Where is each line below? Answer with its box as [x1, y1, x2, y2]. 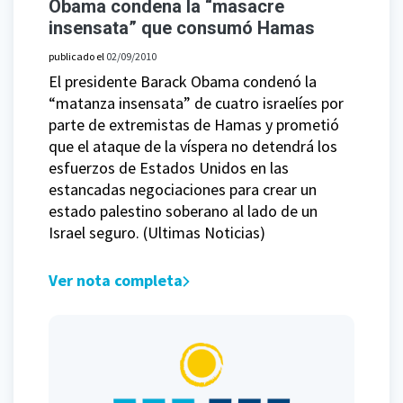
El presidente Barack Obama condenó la [49, 71, 317, 93]
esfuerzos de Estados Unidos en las [49, 157, 289, 179]
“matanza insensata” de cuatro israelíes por [49, 93, 344, 114]
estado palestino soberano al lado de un [49, 201, 318, 222]
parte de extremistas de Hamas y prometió [49, 114, 339, 136]
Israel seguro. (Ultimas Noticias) [49, 222, 265, 244]
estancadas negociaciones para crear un [49, 179, 317, 201]
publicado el [49, 49, 106, 64]
